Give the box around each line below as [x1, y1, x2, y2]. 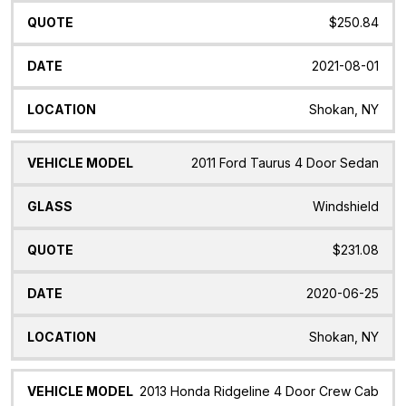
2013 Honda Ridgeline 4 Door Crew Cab [140, 383, 379, 400]
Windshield [313, 198, 379, 215]
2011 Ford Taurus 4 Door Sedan [191, 155, 379, 171]
